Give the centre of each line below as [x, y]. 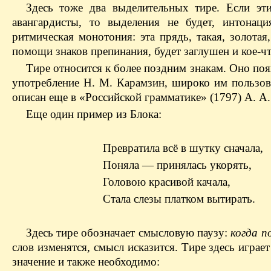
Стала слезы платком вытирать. [179, 198]
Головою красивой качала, [167, 181]
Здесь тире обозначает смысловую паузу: [128, 232]
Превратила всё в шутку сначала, [183, 148]
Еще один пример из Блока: [93, 114]
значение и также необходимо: [86, 261]
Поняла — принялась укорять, [177, 165]
